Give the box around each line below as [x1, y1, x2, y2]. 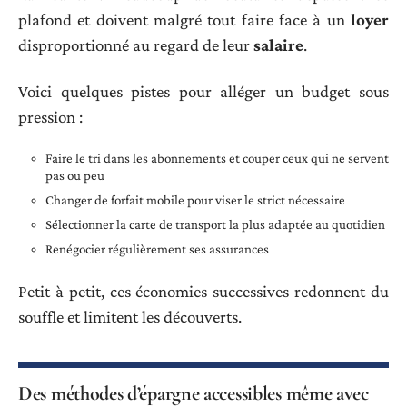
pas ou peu [45, 168, 104, 184]
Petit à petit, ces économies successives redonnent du [18, 281, 389, 301]
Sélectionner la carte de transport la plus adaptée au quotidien [45, 217, 385, 233]
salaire [253, 35, 303, 55]
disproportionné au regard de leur [18, 35, 253, 55]
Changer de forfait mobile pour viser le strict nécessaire [45, 193, 345, 208]
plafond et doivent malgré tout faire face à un [18, 10, 351, 30]
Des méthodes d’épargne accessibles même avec [18, 381, 369, 405]
